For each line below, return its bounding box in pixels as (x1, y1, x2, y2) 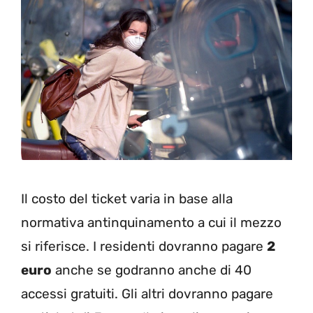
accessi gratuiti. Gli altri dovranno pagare (21, 286, 273, 303)
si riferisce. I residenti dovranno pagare (21, 238, 267, 255)
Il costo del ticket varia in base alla (21, 191, 233, 208)
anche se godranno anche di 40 (52, 262, 252, 279)
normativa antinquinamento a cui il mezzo (21, 214, 282, 231)
